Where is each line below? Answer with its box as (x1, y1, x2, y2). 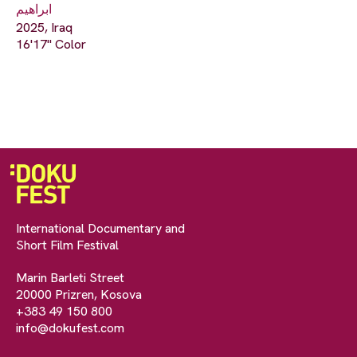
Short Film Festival (16, 237, 119, 254)
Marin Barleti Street (16, 269, 124, 287)
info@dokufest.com (16, 320, 124, 337)
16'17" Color (16, 36, 86, 53)
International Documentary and (16, 220, 185, 237)
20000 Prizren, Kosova (16, 286, 142, 304)
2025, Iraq (16, 19, 73, 37)
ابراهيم (16, 2, 52, 18)
